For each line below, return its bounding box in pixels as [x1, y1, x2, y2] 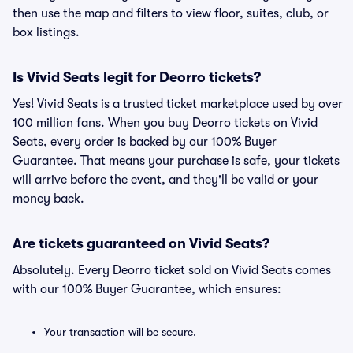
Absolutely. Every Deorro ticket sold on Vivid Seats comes [13, 263, 331, 277]
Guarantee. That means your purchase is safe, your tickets [13, 154, 340, 168]
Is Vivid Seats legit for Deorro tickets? [13, 69, 261, 85]
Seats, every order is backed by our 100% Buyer [13, 135, 277, 149]
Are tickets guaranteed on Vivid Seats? [13, 236, 269, 251]
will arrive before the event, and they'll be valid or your [13, 173, 318, 187]
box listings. [13, 25, 80, 39]
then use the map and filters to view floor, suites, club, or [13, 6, 329, 20]
